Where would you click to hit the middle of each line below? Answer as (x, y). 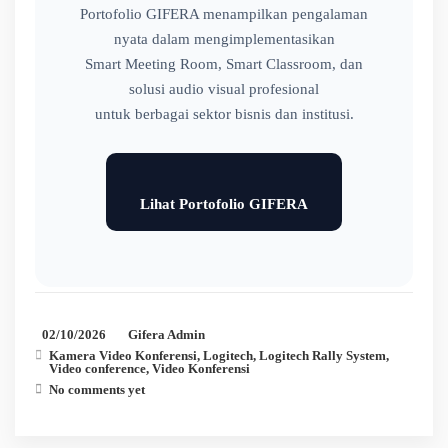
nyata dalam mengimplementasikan (224, 38)
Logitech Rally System (322, 355)
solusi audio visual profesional (224, 88)
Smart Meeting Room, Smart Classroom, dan (224, 63)
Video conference (97, 368)
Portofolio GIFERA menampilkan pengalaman (224, 13)
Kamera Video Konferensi (123, 355)
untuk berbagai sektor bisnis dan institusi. (224, 113)
